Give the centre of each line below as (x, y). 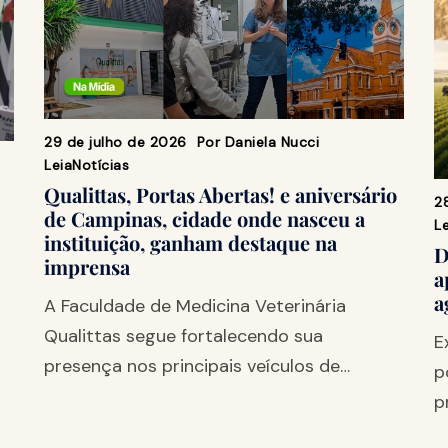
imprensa (87, 266)
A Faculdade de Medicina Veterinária (195, 305)
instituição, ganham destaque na (190, 242)
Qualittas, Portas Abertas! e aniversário (220, 194)
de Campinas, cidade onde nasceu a (204, 218)
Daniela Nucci (271, 141)
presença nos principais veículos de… (197, 365)
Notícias (100, 164)
